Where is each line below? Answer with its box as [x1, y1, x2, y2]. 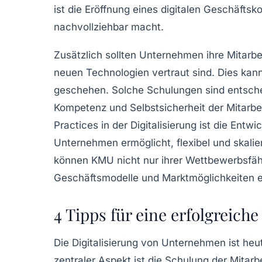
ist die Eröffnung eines [54, 3, 161, 15]
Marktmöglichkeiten [162, 171, 254, 184]
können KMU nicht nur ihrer [54, 154, 185, 166]
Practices [54, 119, 98, 131]
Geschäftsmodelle [54, 171, 139, 184]
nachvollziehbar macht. [54, 20, 164, 33]
